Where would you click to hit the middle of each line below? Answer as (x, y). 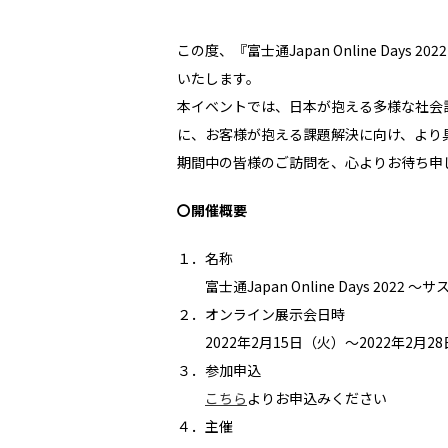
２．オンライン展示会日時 (261, 314)
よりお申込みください (317, 398)
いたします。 (218, 78)
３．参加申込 (219, 370)
